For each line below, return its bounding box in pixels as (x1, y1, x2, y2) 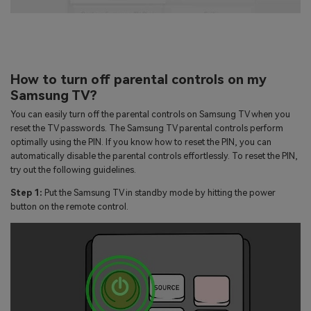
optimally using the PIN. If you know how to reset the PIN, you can (10, 136, 271, 147)
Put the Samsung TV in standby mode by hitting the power (42, 187, 276, 198)
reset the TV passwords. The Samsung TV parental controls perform (10, 122, 283, 133)
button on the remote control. (10, 201, 128, 212)
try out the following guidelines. (10, 164, 136, 175)
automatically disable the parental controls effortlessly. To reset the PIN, (10, 150, 298, 161)
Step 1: (10, 187, 42, 198)
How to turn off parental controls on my (10, 71, 267, 87)
